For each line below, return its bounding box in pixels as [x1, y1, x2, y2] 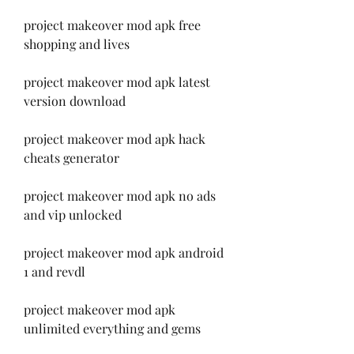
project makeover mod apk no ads [24, 186, 216, 204]
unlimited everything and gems [24, 319, 201, 337]
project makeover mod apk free [24, 16, 201, 33]
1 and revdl [24, 262, 85, 280]
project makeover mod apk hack [24, 130, 205, 147]
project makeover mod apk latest [24, 73, 210, 90]
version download [24, 92, 126, 109]
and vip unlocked [24, 205, 122, 223]
